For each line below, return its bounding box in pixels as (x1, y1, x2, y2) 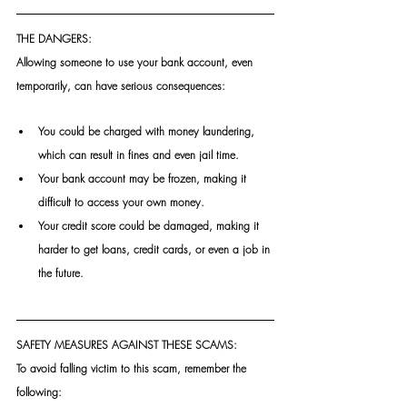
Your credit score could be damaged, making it (38, 217, 263, 233)
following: (16, 383, 62, 400)
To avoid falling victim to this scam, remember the (16, 360, 250, 376)
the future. (38, 264, 84, 281)
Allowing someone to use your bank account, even (16, 54, 256, 70)
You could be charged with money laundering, (38, 123, 258, 139)
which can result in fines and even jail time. (38, 146, 243, 163)
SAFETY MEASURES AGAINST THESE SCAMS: (16, 336, 237, 352)
